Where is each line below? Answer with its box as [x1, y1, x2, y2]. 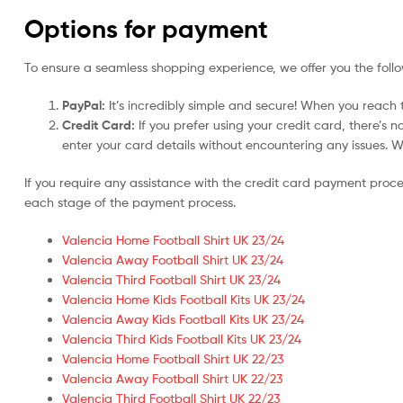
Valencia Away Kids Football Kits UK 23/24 [62, 310, 304, 327]
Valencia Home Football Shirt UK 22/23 [62, 350, 283, 366]
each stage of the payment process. [24, 193, 236, 210]
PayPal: [62, 97, 105, 114]
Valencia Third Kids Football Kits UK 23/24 [62, 330, 301, 346]
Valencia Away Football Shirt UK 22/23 [62, 370, 282, 386]
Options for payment [24, 13, 268, 45]
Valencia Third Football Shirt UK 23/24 [62, 271, 281, 287]
